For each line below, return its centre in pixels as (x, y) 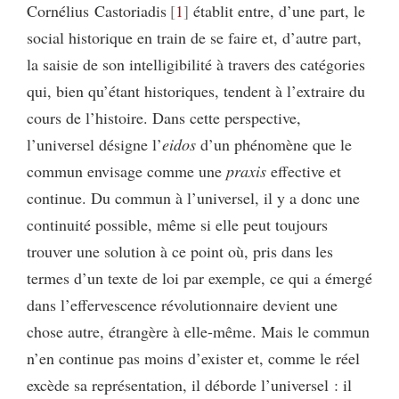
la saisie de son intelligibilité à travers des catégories (196, 64)
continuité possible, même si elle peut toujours (177, 224)
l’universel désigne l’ (94, 144)
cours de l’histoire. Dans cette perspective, (164, 118)
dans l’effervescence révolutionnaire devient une (182, 305)
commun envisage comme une (126, 171)
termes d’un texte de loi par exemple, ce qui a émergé (199, 278)
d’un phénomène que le (274, 144)
